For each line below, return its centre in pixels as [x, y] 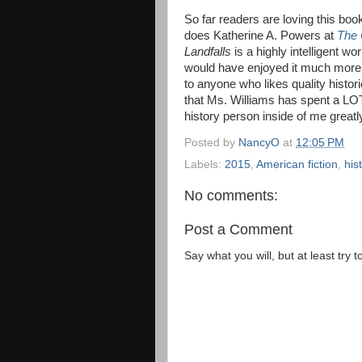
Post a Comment [238, 229]
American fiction [297, 165]
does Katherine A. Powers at [261, 35]
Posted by [211, 142]
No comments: [231, 196]
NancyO [259, 142]
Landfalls [209, 51]
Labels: [204, 165]
